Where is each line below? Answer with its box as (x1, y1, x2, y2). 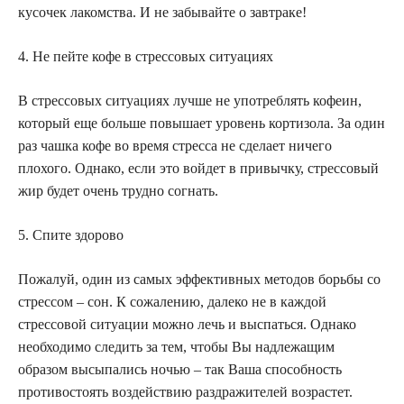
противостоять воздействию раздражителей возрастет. (18, 384, 353, 400)
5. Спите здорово (18, 227, 124, 243)
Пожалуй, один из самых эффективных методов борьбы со (18, 271, 381, 288)
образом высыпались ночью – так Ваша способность (18, 362, 342, 378)
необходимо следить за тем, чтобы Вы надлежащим (18, 339, 335, 355)
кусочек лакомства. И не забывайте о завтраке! (18, 5, 307, 21)
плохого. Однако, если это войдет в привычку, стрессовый (18, 161, 379, 177)
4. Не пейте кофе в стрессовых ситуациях (18, 49, 273, 65)
